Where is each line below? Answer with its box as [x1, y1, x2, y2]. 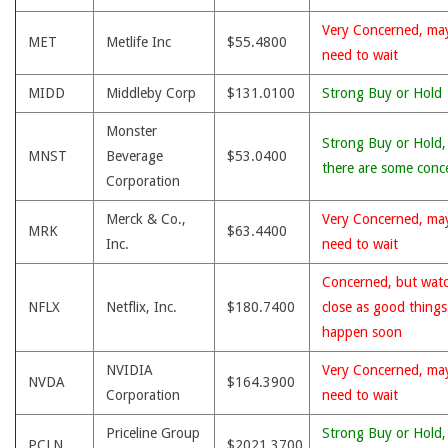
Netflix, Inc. [106, 299, 177, 315]
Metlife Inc [106, 34, 171, 50]
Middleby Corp [106, 85, 196, 101]
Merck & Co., [106, 211, 186, 227]
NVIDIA [106, 362, 153, 378]
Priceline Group [106, 425, 200, 441]
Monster [106, 123, 157, 139]
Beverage [106, 148, 163, 164]
